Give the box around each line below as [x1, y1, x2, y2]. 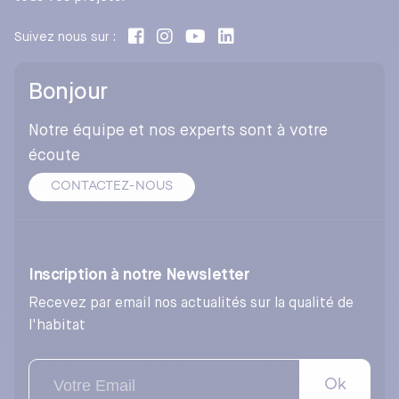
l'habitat [28, 319, 85, 334]
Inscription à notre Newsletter [28, 267, 249, 284]
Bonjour [28, 81, 109, 105]
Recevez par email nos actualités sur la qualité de [28, 297, 354, 312]
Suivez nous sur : [14, 31, 116, 45]
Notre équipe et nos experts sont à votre [28, 123, 328, 140]
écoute [28, 148, 80, 165]
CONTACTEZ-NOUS [51, 181, 173, 194]
